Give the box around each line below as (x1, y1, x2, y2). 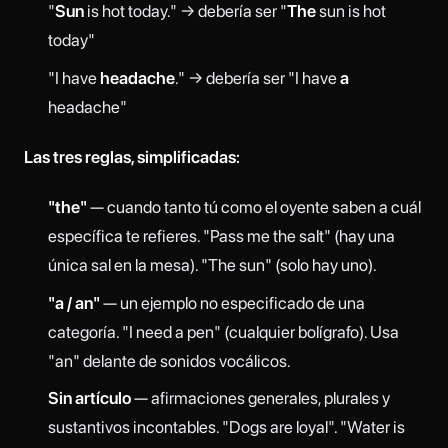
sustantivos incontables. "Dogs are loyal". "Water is (47, 417, 405, 438)
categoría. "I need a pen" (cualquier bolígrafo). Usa (47, 321, 399, 342)
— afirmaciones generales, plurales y (130, 388, 390, 409)
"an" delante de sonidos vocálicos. (47, 350, 291, 371)
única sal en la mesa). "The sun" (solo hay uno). (47, 255, 377, 276)
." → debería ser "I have (174, 67, 340, 88)
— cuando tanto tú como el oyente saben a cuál (86, 197, 421, 218)
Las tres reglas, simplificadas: (24, 147, 240, 168)
